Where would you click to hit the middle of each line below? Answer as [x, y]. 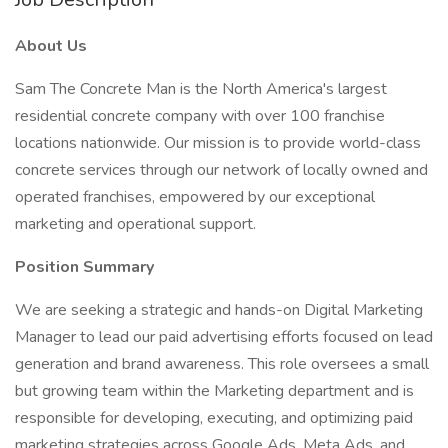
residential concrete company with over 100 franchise [200, 116]
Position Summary [84, 267]
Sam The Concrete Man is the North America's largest [201, 89]
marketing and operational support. [135, 224]
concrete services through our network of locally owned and [221, 170]
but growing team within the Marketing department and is [214, 391]
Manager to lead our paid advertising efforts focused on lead [224, 337]
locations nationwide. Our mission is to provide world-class [218, 143]
